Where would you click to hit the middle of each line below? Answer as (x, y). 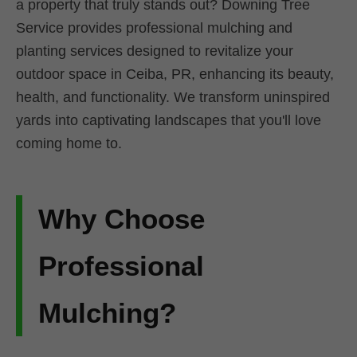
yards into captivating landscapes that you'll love (169, 121)
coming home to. (69, 144)
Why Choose (122, 219)
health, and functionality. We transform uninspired (173, 98)
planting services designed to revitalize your (155, 51)
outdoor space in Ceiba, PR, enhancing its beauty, (175, 75)
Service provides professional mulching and (154, 28)
